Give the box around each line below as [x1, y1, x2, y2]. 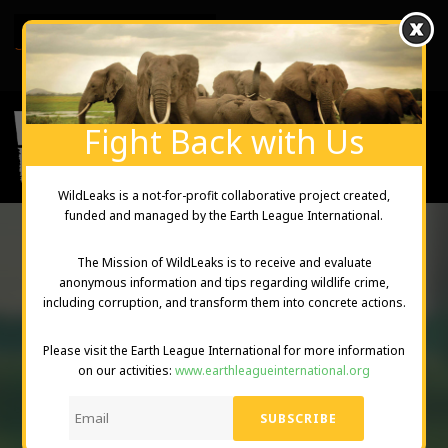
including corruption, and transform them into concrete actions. [42, 294, 406, 312]
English [83, 22, 128, 41]
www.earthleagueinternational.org [175, 361, 370, 379]
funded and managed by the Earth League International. [65, 207, 383, 224]
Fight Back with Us [84, 120, 364, 163]
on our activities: [78, 361, 175, 379]
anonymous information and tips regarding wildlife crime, [59, 274, 389, 292]
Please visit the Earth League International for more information [43, 341, 405, 359]
